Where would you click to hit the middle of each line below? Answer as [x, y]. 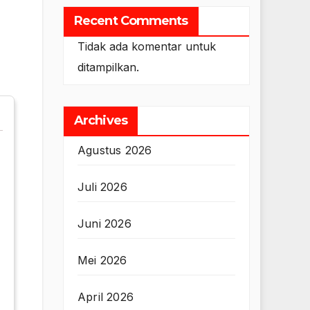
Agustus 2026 [115, 151]
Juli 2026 [102, 187]
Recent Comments [131, 21]
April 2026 [106, 297]
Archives [101, 121]
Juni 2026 [104, 224]
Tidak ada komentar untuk [147, 47]
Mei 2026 [102, 261]
